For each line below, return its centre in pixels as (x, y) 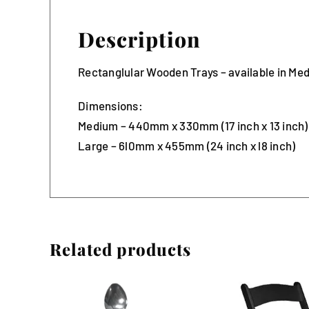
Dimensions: (110, 105)
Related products (120, 249)
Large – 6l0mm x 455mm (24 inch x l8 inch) (187, 145)
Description (139, 39)
